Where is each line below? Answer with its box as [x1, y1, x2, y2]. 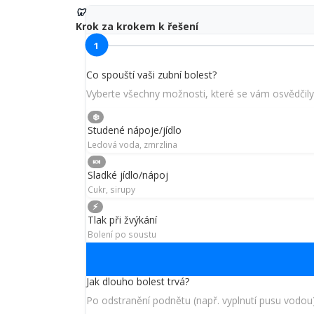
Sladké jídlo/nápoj [88, 168, 168, 182]
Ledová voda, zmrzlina [88, 139, 177, 151]
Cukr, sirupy [88, 184, 135, 196]
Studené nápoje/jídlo [88, 123, 182, 137]
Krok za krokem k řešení [76, 20, 198, 34]
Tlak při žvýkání [88, 213, 157, 227]
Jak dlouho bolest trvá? [86, 275, 189, 289]
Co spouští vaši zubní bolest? [86, 68, 217, 82]
